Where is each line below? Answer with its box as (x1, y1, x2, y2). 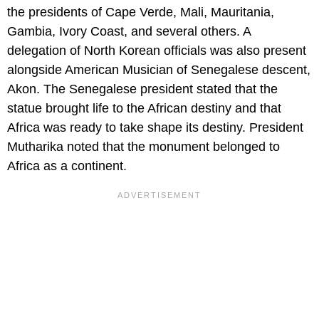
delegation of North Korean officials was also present (7, 43, 306, 58)
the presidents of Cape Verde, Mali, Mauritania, (7, 5, 274, 20)
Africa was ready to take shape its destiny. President (7, 120, 303, 135)
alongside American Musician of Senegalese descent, (7, 63, 310, 78)
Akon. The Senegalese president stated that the (7, 82, 278, 97)
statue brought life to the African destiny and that (7, 101, 281, 116)
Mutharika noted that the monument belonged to (7, 140, 280, 155)
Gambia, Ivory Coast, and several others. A (7, 24, 251, 39)
